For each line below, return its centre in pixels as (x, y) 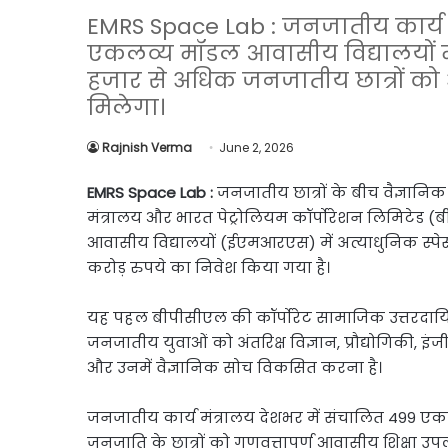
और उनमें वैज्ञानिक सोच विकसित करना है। (234, 367)
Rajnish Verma (147, 147)
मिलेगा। (126, 107)
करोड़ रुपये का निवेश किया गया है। (208, 267)
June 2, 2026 (256, 147)
